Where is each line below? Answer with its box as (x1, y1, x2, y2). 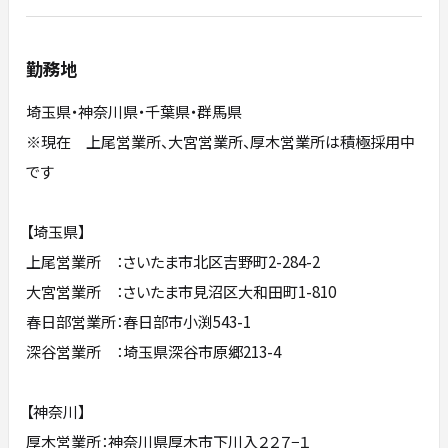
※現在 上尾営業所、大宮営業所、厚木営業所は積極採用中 (26, 130, 416, 153)
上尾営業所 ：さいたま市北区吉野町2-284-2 (26, 250, 321, 273)
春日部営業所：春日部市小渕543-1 (26, 310, 252, 333)
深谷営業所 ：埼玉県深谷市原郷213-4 (26, 340, 282, 363)
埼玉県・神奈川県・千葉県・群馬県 (26, 100, 243, 123)
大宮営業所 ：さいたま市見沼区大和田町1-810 (26, 280, 337, 303)
